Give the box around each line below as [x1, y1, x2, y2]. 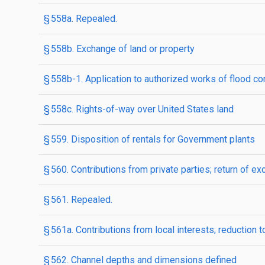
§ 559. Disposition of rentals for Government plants [44, 134, 255, 145]
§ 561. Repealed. [44, 194, 112, 205]
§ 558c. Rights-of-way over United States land [44, 104, 234, 115]
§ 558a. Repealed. [44, 13, 117, 24]
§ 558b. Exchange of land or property [44, 43, 195, 54]
